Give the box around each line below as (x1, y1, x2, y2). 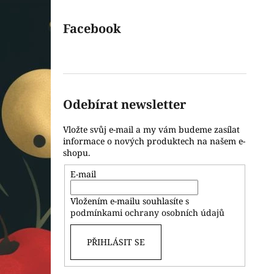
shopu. (63, 147, 91, 158)
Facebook (63, 20, 121, 37)
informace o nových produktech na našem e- (63, 135, 245, 147)
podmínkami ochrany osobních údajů (70, 206, 224, 218)
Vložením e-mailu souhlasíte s (70, 194, 189, 207)
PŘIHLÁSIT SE (86, 235, 145, 248)
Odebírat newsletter (63, 96, 186, 113)
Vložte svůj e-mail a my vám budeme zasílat (63, 124, 240, 135)
